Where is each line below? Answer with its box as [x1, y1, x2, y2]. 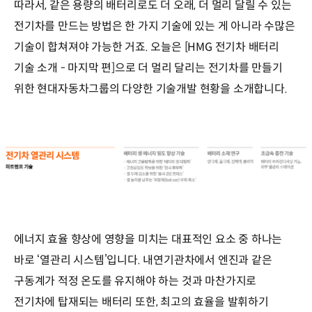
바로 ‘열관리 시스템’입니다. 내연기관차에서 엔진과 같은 [14, 253, 272, 268]
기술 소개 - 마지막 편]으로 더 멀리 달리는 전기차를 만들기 [14, 61, 283, 76]
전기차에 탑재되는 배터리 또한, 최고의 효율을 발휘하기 [14, 295, 269, 310]
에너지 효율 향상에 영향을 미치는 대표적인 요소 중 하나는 [14, 232, 283, 247]
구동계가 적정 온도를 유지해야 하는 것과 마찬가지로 [14, 274, 257, 289]
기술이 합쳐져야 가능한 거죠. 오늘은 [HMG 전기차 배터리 [14, 40, 280, 55]
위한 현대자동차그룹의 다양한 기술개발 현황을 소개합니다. [14, 81, 288, 97]
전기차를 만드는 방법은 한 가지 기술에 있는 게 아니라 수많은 [14, 19, 295, 34]
